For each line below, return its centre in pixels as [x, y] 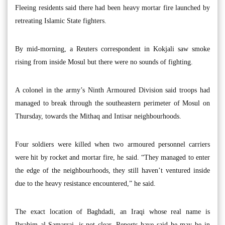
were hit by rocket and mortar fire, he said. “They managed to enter [113, 157]
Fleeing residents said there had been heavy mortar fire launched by [113, 8]
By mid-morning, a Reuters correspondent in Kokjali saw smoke [113, 49]
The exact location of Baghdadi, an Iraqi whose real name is [113, 211]
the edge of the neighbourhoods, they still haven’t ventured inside [113, 170]
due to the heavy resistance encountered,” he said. [85, 183]
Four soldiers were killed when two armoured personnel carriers [113, 144]
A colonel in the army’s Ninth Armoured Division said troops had [113, 90]
